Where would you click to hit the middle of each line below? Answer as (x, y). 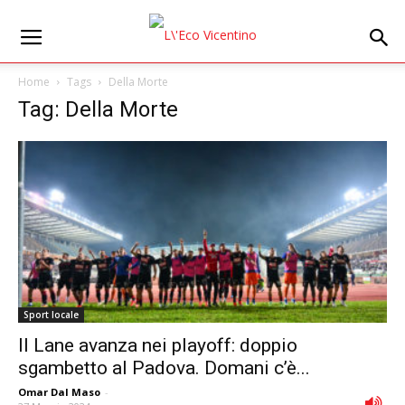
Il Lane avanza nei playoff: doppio (158, 346)
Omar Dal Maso (59, 392)
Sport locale (51, 315)
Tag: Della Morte (98, 109)
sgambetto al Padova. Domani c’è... (164, 368)
